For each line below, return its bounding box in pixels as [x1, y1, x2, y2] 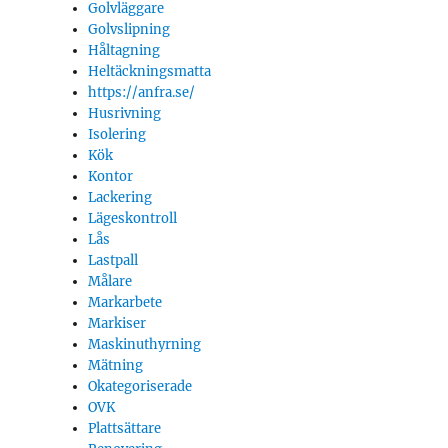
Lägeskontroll [88, 210, 178, 227]
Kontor [88, 168, 134, 185]
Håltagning [88, 42, 161, 59]
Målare [88, 273, 133, 290]
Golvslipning [88, 21, 171, 38]
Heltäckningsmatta [88, 63, 212, 80]
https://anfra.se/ [88, 84, 196, 101]
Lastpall [88, 252, 139, 269]
